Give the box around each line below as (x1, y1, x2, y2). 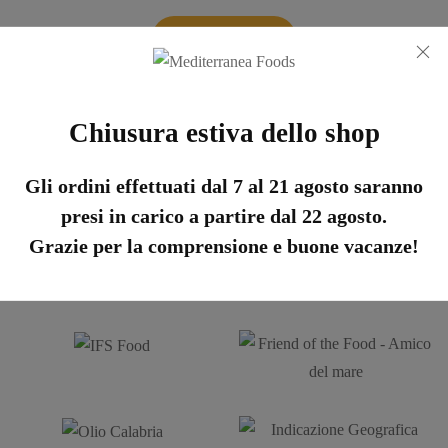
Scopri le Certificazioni (115, 152, 333, 178)
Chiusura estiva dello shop (68, 118, 380, 149)
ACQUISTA (183, 29, 265, 47)
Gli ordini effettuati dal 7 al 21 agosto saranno (25, 175, 423, 198)
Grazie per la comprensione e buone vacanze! (29, 235, 419, 258)
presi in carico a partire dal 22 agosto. (61, 205, 387, 228)
